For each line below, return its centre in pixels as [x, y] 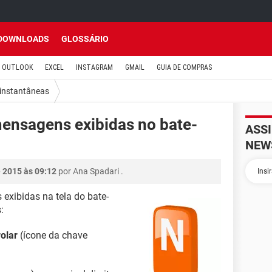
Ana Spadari [96, 171]
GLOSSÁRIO [85, 39]
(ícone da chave [53, 235]
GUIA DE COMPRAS [184, 67]
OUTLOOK [17, 67]
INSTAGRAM [94, 67]
